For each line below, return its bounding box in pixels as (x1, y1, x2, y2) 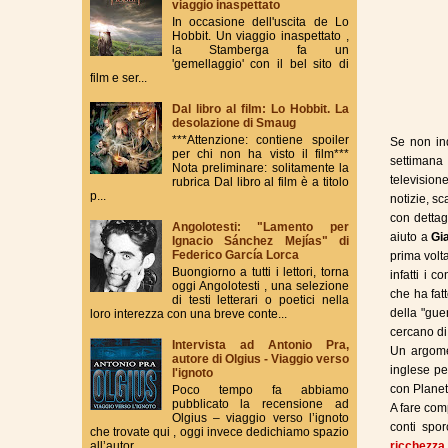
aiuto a (390, 230, 432, 244)
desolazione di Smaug (171, 116, 296, 131)
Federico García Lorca (171, 248, 299, 263)
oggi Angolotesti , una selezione (171, 278, 349, 293)
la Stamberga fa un (171, 42, 349, 57)
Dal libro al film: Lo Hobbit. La (171, 102, 349, 117)
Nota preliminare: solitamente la (171, 160, 349, 175)
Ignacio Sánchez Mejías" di (171, 234, 349, 249)
